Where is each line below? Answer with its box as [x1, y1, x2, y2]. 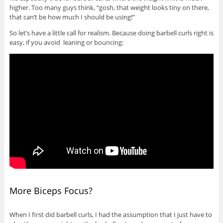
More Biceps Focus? [9, 185, 93, 197]
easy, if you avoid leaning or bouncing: [9, 38, 123, 47]
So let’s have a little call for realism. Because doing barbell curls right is [9, 28, 214, 38]
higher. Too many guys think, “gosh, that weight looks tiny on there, [9, 3, 209, 12]
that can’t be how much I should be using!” [9, 12, 135, 22]
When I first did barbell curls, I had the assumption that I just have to [9, 210, 212, 219]
